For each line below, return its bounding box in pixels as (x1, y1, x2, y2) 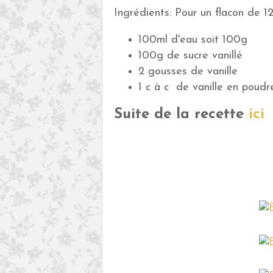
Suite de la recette (114, 107, 249, 122)
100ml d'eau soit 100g (138, 34, 247, 46)
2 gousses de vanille (138, 66, 238, 77)
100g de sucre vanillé (138, 50, 243, 62)
